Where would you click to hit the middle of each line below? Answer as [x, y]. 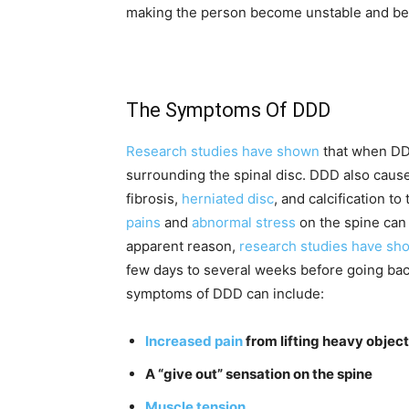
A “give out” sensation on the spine [259, 374]
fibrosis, [154, 199]
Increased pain [194, 341]
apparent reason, [183, 246]
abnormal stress [244, 223]
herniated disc [228, 199]
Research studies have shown [223, 152]
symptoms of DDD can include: [225, 294]
